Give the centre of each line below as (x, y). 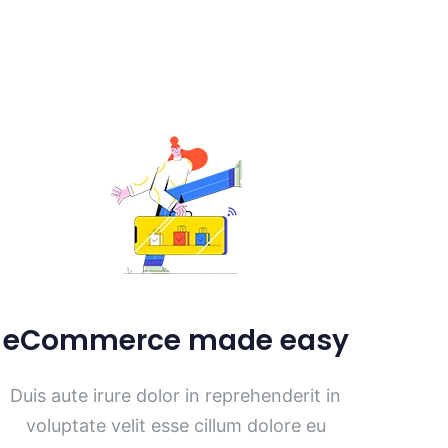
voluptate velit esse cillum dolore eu (175, 426)
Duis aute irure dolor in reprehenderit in (176, 396)
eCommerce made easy (175, 341)
